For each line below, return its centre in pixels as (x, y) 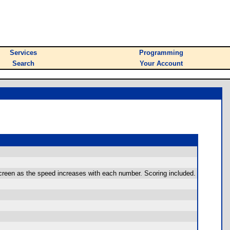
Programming (161, 53)
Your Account (161, 63)
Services (23, 53)
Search (23, 63)
